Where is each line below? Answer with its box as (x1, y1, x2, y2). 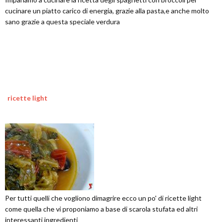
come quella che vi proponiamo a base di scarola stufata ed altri (5, 205, 198, 213)
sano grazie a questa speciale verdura (5, 17, 120, 26)
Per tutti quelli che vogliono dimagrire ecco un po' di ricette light (5, 194, 202, 202)
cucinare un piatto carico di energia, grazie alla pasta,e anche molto (5, 6, 209, 15)
